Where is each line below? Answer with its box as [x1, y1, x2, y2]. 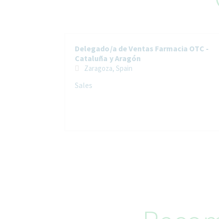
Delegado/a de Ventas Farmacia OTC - [75, 43, 209, 53]
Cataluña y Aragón [75, 53, 141, 63]
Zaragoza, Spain [116, 63, 132, 73]
